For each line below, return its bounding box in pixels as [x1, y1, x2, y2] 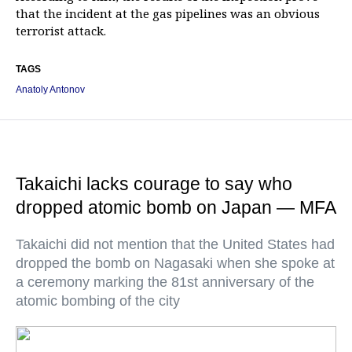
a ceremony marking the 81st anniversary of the [16, 274, 314, 290]
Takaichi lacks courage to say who [16, 174, 292, 194]
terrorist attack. [16, 23, 106, 38]
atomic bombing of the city [16, 293, 180, 309]
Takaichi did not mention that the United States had [16, 236, 335, 252]
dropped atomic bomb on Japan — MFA [16, 197, 336, 218]
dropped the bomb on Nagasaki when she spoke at [16, 255, 335, 271]
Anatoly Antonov [16, 84, 85, 95]
